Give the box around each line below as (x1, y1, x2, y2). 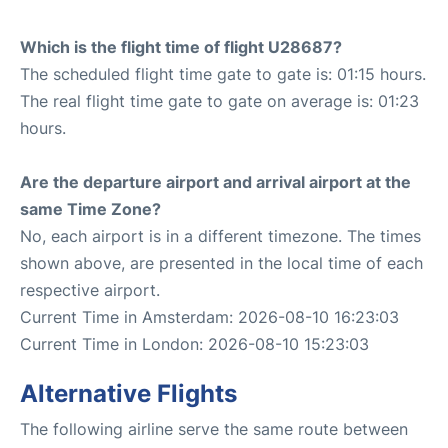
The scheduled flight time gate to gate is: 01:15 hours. (20, 64, 426, 84)
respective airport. (20, 280, 160, 300)
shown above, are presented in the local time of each (20, 253, 423, 273)
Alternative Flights (20, 379, 237, 408)
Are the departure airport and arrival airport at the (20, 172, 411, 192)
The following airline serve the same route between (20, 419, 408, 439)
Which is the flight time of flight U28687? (20, 37, 342, 57)
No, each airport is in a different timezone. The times (20, 226, 421, 246)
